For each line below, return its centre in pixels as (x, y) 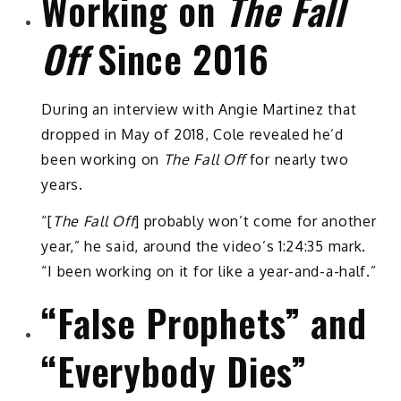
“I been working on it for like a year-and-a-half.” (209, 272)
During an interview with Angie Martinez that (199, 110)
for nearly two (297, 160)
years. (62, 185)
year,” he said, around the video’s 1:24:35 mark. (204, 247)
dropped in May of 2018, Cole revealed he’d (192, 135)
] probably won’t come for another (256, 222)
